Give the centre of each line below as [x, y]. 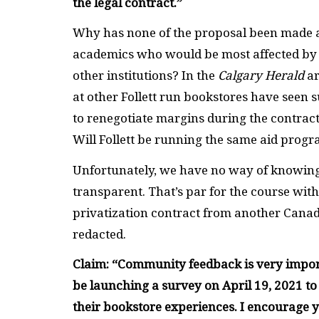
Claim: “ [95, 265]
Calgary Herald [261, 76]
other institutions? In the [145, 76]
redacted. [101, 234]
